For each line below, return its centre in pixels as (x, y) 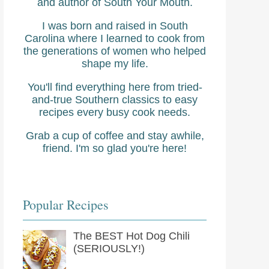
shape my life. (115, 64)
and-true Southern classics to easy (115, 100)
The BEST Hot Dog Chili (132, 236)
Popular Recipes (66, 205)
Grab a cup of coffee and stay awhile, (115, 136)
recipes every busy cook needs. (115, 113)
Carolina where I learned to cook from (115, 39)
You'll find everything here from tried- (115, 87)
